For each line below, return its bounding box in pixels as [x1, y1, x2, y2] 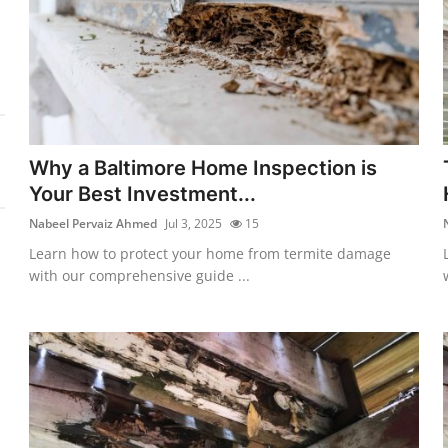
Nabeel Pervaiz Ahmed [29, 214, 158, 232]
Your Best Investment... [29, 181, 257, 206]
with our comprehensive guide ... [29, 265, 251, 285]
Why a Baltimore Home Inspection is [29, 155, 378, 180]
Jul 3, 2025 [165, 214, 223, 232]
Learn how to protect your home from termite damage [29, 243, 392, 263]
